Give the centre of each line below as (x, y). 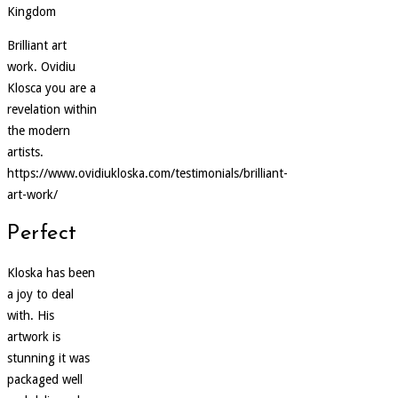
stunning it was (48, 358)
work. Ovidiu (41, 66)
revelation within (52, 109)
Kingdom (32, 11)
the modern (39, 130)
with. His (31, 315)
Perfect (42, 233)
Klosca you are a (52, 88)
